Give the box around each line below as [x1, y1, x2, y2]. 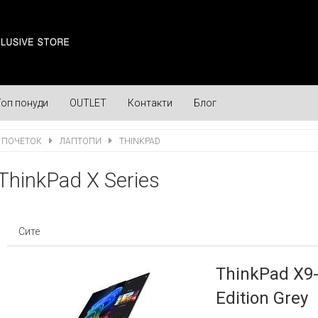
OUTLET [70, 97, 106, 109]
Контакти [128, 97, 172, 109]
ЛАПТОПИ [59, 136, 104, 146]
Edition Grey [215, 288, 308, 308]
